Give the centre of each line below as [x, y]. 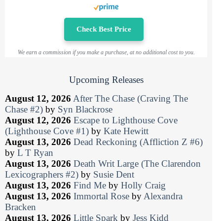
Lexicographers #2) [42, 175]
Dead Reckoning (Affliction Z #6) [138, 142]
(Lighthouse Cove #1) [47, 131]
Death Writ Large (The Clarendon [137, 164]
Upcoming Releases [106, 80]
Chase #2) [24, 110]
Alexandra [163, 196]
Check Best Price [104, 29]
